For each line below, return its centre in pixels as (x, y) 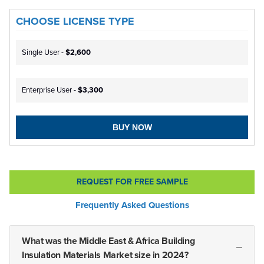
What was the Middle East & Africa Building (108, 241)
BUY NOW (132, 128)
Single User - (44, 52)
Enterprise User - (50, 90)
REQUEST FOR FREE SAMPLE (132, 182)
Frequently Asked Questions (132, 205)
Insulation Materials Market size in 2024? (105, 255)
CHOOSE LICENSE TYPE (75, 21)
